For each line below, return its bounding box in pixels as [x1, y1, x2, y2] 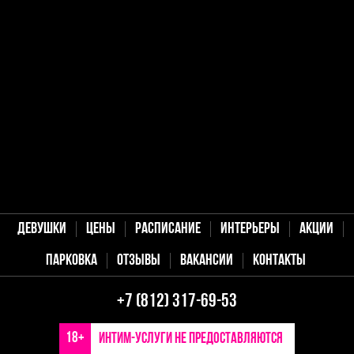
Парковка [45, 252, 97, 269]
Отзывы [116, 252, 160, 269]
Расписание [134, 220, 201, 237]
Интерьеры [220, 220, 280, 237]
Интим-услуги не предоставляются [99, 332, 283, 347]
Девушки [17, 220, 66, 237]
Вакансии [179, 252, 233, 269]
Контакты [252, 252, 306, 269]
